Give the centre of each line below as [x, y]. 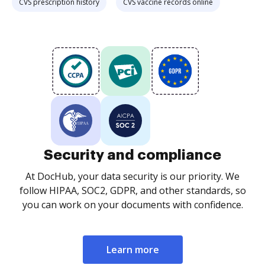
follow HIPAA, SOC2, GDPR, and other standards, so [132, 190]
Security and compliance [132, 155]
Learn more [132, 250]
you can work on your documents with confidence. [132, 205]
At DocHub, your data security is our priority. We [132, 176]
